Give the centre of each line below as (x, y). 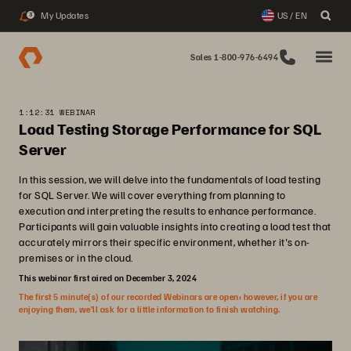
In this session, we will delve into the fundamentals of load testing (170, 179)
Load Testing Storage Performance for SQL (170, 128)
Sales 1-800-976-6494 (234, 57)
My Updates (65, 15)
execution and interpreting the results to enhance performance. (167, 210)
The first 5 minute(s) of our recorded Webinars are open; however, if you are (168, 297)
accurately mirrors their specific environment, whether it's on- (165, 242)
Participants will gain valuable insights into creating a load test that (175, 226)
